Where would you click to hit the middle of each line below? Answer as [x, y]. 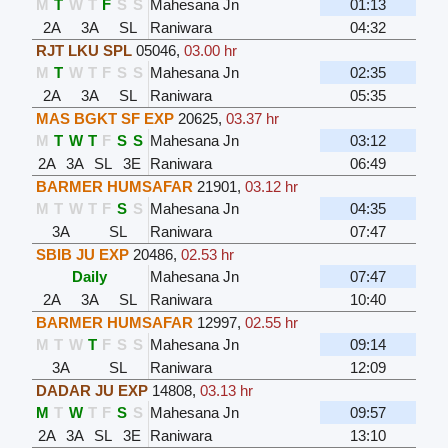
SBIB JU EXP [82, 254]
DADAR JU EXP [91, 390]
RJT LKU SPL [83, 50]
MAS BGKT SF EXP [104, 118]
